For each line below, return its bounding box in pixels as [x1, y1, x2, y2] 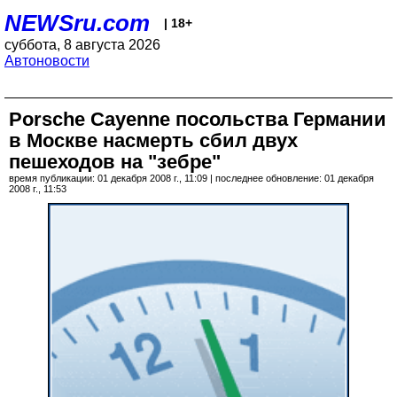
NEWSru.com [4, 10, 150, 36]
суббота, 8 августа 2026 [4, 37, 160, 52]
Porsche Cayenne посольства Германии [9, 108, 386, 130]
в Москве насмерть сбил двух [9, 129, 298, 152]
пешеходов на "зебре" [9, 151, 221, 173]
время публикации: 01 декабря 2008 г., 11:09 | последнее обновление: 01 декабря [9, 173, 374, 183]
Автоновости [4, 53, 90, 68]
